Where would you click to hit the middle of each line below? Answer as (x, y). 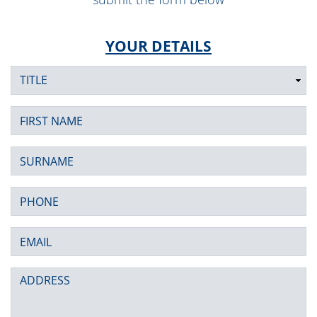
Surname (33, 154)
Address (31, 275)
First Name (37, 113)
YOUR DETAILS (158, 46)
